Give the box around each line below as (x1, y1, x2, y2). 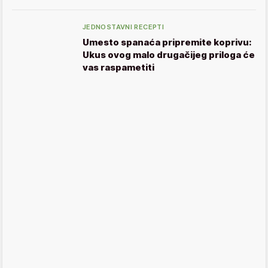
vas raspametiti (83, 61, 154, 73)
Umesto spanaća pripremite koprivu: (83, 36, 252, 48)
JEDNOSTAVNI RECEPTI (83, 22, 165, 31)
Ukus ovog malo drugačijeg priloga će (83, 48, 255, 60)
